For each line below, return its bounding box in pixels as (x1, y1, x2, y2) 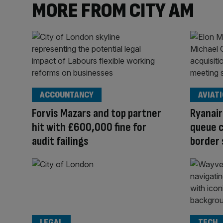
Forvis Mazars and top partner (32, 106, 161, 120)
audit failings (32, 133, 89, 148)
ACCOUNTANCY (40, 89, 94, 100)
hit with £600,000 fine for (32, 119, 146, 134)
